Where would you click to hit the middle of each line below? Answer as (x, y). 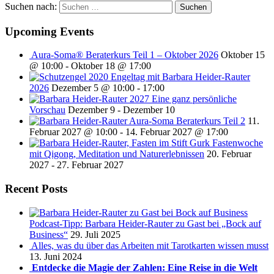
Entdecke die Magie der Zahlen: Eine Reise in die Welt (145, 267)
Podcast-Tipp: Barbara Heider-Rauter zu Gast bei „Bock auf (145, 223)
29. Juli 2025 (95, 234)
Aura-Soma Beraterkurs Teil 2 (187, 121)
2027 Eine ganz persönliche (183, 99)
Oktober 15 (243, 55)
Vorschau (47, 110)
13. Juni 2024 (56, 256)
